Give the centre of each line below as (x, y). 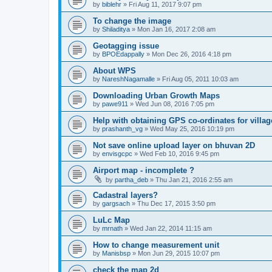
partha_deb (131, 180)
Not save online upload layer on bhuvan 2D (174, 145)
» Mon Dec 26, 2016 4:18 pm (188, 54)
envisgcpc (117, 154)
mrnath (112, 228)
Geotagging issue (126, 46)
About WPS (114, 71)
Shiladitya (116, 29)
